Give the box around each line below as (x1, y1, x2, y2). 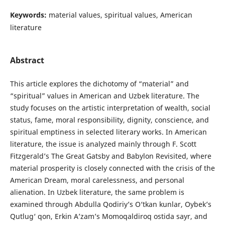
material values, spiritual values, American (48, 10, 192, 20)
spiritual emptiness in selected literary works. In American (10, 127, 207, 137)
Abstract (10, 55, 44, 66)
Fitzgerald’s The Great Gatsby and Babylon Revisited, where (10, 151, 211, 161)
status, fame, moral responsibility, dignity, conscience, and (10, 115, 209, 125)
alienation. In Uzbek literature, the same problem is (10, 187, 184, 197)
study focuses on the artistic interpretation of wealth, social (10, 103, 210, 113)
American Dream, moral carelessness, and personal (10, 175, 184, 185)
